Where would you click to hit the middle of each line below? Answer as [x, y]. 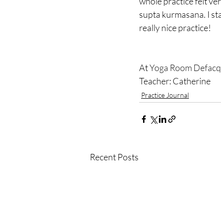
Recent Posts [114, 157]
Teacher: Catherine [175, 81]
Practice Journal [165, 95]
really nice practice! [176, 28]
